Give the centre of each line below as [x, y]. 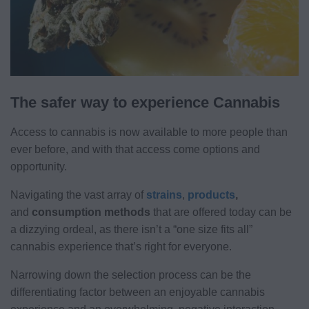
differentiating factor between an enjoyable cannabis [138, 292]
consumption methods [91, 212]
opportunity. [39, 166]
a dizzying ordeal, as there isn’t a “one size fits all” [131, 229]
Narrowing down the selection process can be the [131, 275]
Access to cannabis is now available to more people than [149, 132]
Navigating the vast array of [78, 195]
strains [164, 195]
